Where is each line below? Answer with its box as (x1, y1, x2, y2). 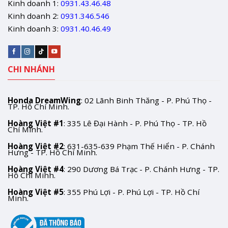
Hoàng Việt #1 (8, 118, 64, 129)
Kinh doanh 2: (8, 10, 59, 21)
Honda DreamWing (8, 95, 81, 106)
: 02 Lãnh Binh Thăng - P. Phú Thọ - (81, 95, 212, 106)
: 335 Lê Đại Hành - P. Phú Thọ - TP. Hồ (64, 118, 207, 129)
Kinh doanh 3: (8, 23, 59, 34)
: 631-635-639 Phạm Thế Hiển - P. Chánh (64, 141, 215, 151)
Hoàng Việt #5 (8, 186, 64, 197)
